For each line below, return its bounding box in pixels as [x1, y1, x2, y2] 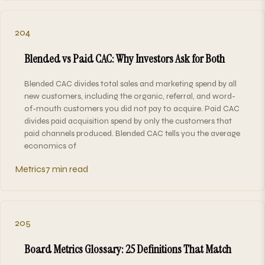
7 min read [46, 163, 88, 174]
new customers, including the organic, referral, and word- [24, 91, 235, 101]
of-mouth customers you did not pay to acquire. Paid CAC [24, 103, 240, 114]
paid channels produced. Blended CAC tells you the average [24, 128, 240, 138]
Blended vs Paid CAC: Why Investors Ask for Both [24, 50, 225, 66]
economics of [24, 140, 76, 151]
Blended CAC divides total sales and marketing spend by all [24, 78, 237, 89]
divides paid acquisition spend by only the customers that [24, 115, 232, 126]
